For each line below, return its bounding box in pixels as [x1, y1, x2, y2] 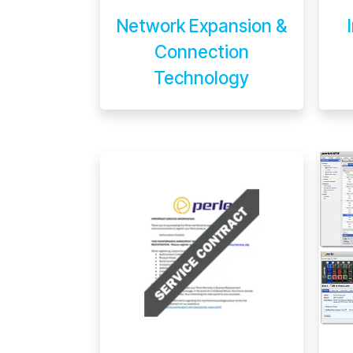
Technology [154, 66, 250, 88]
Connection [154, 40, 249, 62]
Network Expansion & [116, 14, 287, 36]
